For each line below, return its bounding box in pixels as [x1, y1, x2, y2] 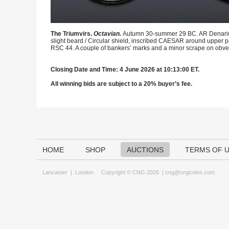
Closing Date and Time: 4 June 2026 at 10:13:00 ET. [51, 66, 199, 73]
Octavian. [94, 30, 123, 37]
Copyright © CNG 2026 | [94, 169, 165, 175]
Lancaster [42, 169, 67, 175]
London [75, 169, 94, 175]
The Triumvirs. [51, 30, 94, 37]
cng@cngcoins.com [165, 169, 215, 175]
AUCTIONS [127, 146, 164, 154]
